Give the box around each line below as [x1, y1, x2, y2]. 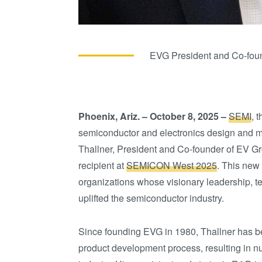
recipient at [78, 158, 127, 172]
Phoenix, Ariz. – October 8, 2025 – [78, 109, 229, 123]
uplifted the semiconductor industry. [78, 191, 227, 205]
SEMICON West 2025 [126, 158, 218, 172]
